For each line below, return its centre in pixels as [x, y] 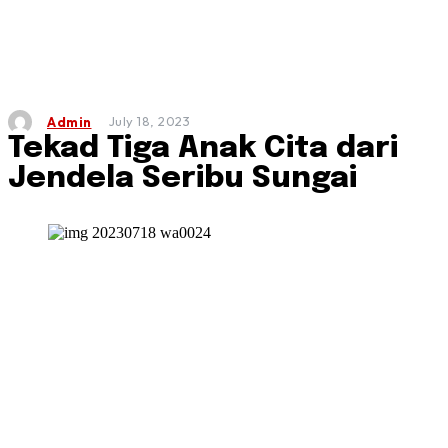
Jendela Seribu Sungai [182, 178]
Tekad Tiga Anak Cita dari [203, 148]
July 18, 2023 [149, 121]
